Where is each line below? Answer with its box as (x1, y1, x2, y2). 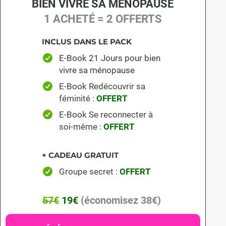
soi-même (59, 122, 97, 132)
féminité (59, 93, 90, 104)
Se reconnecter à (88, 109, 153, 120)
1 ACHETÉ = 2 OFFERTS (43, 13, 162, 26)
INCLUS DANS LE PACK (42, 37, 132, 47)
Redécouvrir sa (88, 81, 145, 92)
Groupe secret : (59, 166, 118, 177)
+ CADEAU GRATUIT (42, 150, 119, 160)
